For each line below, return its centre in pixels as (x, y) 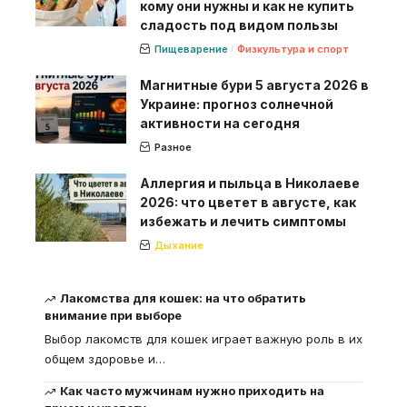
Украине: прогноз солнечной (237, 104)
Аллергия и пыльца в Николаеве (250, 183)
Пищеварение (191, 49)
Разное (173, 147)
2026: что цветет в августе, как (248, 202)
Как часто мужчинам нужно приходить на (193, 390)
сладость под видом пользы (239, 25)
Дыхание (179, 245)
